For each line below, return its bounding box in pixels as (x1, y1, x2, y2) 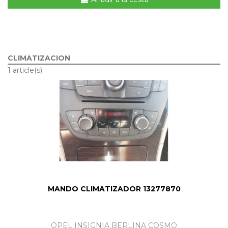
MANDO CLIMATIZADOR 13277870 (47, 184, 181, 193)
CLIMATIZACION (8, 53, 70, 63)
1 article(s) (8, 66, 42, 75)
